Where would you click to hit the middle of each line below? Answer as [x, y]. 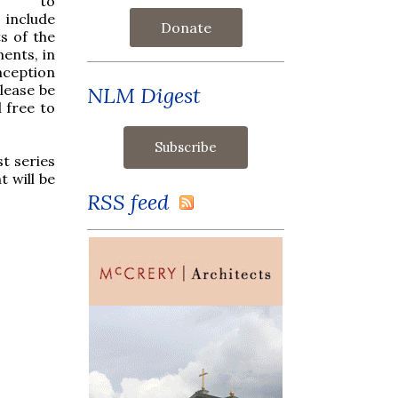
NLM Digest [144, 95]
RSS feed [133, 202]
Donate [186, 27]
